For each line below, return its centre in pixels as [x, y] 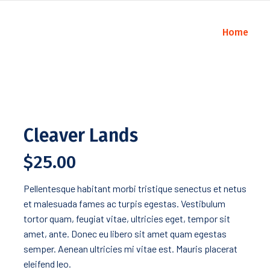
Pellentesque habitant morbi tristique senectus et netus [135, 188]
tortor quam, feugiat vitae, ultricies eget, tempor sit [127, 218]
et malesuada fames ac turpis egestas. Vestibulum [124, 203]
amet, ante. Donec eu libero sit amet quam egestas [125, 234]
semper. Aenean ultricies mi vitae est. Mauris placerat [130, 249]
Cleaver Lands [81, 136]
